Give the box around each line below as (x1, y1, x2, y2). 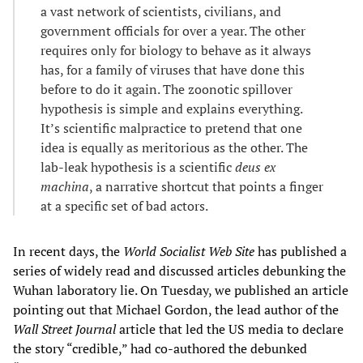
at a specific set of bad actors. (41, 197, 208, 216)
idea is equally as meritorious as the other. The (41, 139, 308, 157)
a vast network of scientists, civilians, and (41, 2, 281, 21)
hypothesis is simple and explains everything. (41, 100, 302, 118)
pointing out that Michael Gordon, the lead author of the (13, 301, 339, 319)
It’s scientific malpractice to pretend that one (41, 119, 302, 138)
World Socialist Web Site (123, 242, 254, 261)
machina (41, 177, 89, 196)
